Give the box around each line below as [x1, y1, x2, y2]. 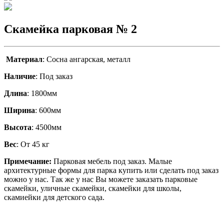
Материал [6, 54, 42, 63]
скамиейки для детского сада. [4, 192, 104, 201]
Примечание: [4, 156, 53, 165]
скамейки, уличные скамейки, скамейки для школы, [4, 183, 181, 192]
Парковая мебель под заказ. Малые [53, 156, 172, 165]
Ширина [4, 105, 35, 114]
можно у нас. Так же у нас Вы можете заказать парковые [4, 174, 197, 183]
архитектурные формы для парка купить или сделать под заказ [4, 165, 218, 174]
